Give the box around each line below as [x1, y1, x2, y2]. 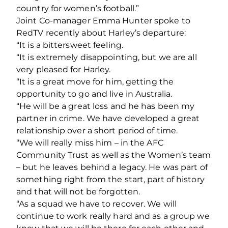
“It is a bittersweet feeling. [16, 40, 123, 50]
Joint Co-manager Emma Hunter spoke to [16, 15, 190, 25]
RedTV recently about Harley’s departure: [16, 27, 186, 38]
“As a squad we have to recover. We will [16, 198, 177, 209]
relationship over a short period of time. [16, 125, 178, 135]
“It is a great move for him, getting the [16, 76, 174, 87]
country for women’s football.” [16, 3, 139, 13]
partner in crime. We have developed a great [16, 113, 200, 123]
